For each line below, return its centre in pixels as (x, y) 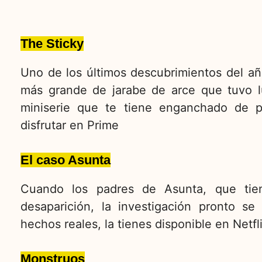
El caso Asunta (65, 160)
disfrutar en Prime (70, 125)
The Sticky (52, 44)
